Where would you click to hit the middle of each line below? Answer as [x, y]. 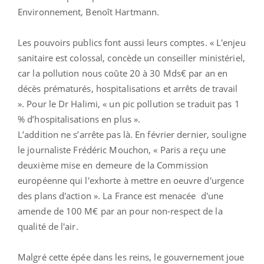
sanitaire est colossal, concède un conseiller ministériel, [131, 57]
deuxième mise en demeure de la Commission [113, 165]
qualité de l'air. [48, 226]
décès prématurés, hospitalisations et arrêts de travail [128, 88]
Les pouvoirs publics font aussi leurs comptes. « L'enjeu [132, 42]
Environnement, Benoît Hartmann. [89, 11]
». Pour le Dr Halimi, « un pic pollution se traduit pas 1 [129, 103]
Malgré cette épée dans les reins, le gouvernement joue [131, 257]
